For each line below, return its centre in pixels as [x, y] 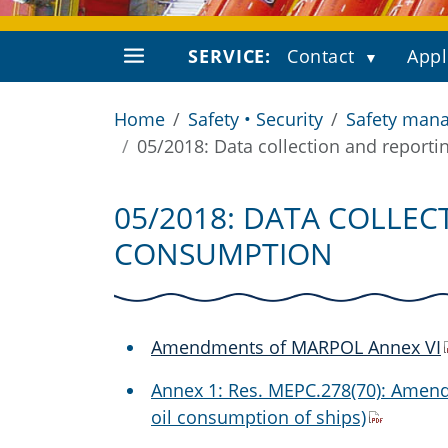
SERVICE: [230, 56]
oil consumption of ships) [258, 417]
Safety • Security [255, 119]
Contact [321, 56]
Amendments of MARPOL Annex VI [296, 347]
